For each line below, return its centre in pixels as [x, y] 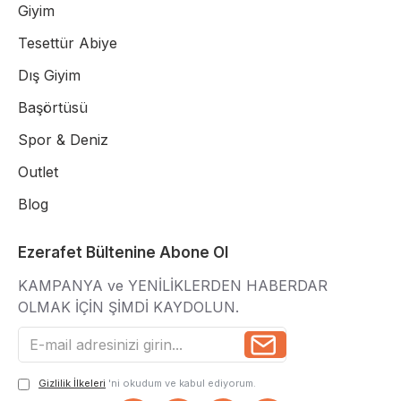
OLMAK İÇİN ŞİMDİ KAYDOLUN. [128, 307]
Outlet [38, 172]
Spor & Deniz [63, 140]
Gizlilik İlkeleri [72, 383]
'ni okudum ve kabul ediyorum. [182, 383]
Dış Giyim [49, 75]
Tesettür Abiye [68, 43]
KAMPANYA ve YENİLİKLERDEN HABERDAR [173, 286]
